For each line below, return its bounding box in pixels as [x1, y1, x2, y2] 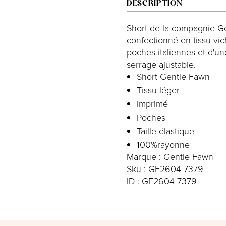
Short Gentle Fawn [136, 70, 210, 82]
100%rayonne [136, 138, 190, 150]
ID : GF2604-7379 [126, 174, 197, 187]
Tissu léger [136, 83, 180, 96]
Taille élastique [136, 124, 194, 137]
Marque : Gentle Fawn [126, 150, 213, 162]
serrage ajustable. [126, 58, 198, 70]
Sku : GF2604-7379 [126, 162, 203, 175]
